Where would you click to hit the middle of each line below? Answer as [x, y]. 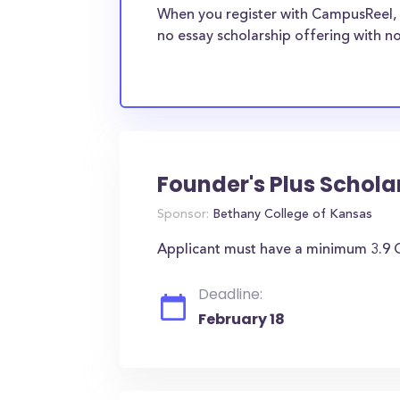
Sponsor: [183, 215]
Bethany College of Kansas [291, 215]
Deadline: [231, 294]
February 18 [242, 319]
